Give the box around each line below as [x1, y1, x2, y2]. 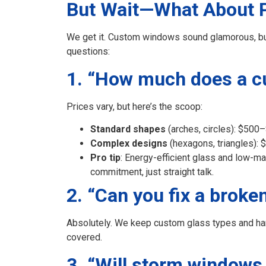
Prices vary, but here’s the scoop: [66, 100, 202, 112]
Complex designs [90, 138, 167, 150]
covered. [66, 232, 102, 243]
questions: [66, 46, 110, 58]
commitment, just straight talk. [90, 166, 214, 178]
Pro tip [90, 152, 121, 164]
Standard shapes [90, 123, 166, 135]
